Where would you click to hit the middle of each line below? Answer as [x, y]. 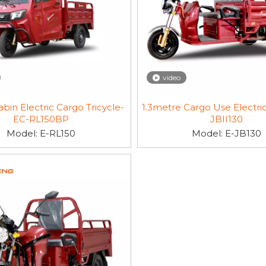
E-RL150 [58, 133]
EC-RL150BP [41, 119]
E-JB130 [243, 133]
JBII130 [227, 119]
